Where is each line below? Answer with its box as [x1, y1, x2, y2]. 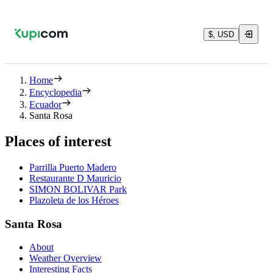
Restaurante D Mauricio [29, 172, 121, 183]
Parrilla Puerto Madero [29, 161, 116, 172]
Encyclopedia [29, 87, 82, 97]
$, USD [208, 29, 234, 39]
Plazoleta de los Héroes [29, 194, 119, 205]
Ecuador [29, 99, 62, 110]
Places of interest [5, 133, 112, 149]
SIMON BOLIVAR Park [29, 183, 127, 194]
